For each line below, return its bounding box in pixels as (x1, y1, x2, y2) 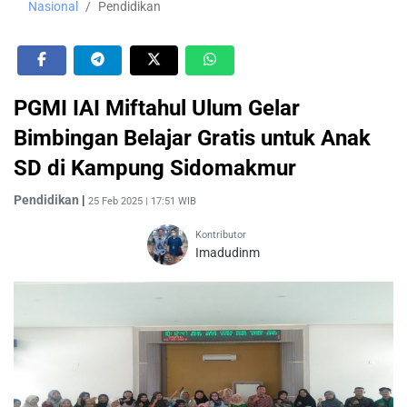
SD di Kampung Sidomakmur (14, 154, 296, 181)
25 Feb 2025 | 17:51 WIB (88, 194, 196, 207)
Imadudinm (195, 244, 260, 260)
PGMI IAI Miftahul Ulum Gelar (14, 94, 300, 121)
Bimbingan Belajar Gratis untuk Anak (14, 124, 371, 151)
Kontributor (195, 228, 246, 241)
